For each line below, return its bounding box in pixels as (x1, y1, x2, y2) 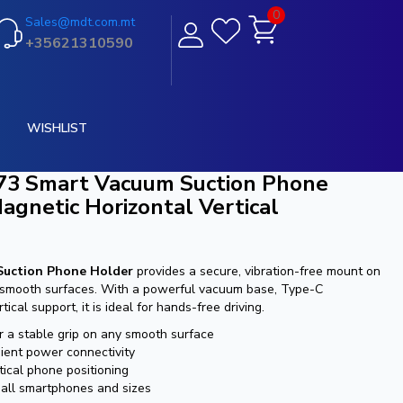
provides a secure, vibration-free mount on (133, 263, 381, 280)
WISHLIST (26, 120, 87, 137)
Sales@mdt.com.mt (24, 13, 135, 31)
